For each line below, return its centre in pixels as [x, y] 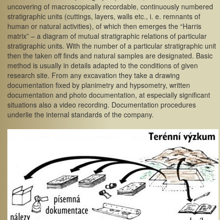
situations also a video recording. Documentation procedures [102, 105]
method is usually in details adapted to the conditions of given [103, 65]
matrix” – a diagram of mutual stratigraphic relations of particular [107, 36]
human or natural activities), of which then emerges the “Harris [104, 26]
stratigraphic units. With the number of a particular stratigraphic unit [112, 46]
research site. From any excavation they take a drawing [94, 75]
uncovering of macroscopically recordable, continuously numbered [110, 6]
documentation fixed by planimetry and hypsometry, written [99, 85]
